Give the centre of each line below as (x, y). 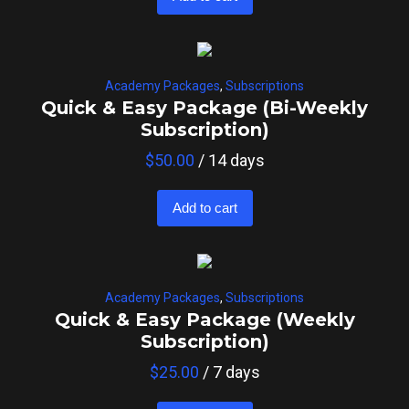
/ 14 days (229, 161)
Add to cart (204, 208)
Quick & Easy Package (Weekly (204, 320)
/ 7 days (229, 372)
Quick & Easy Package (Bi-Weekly (204, 108)
